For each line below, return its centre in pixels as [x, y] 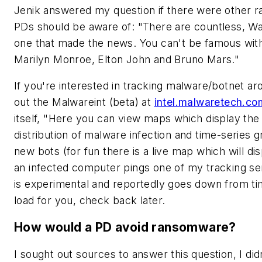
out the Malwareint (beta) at [84, 102]
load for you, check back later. [91, 201]
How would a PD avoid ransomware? [127, 227]
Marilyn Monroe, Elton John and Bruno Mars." [128, 59]
